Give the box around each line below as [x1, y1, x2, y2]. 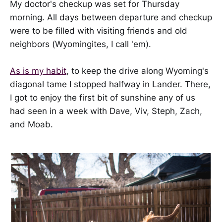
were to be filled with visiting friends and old [10, 25, 187, 36]
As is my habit [10, 65, 66, 76]
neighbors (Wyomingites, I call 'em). [10, 39, 151, 49]
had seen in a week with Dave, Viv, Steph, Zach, [10, 106, 202, 116]
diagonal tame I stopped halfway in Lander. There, [10, 79, 211, 89]
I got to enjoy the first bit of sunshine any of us [10, 92, 195, 103]
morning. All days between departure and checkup [10, 12, 212, 22]
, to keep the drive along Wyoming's [66, 65, 209, 76]
